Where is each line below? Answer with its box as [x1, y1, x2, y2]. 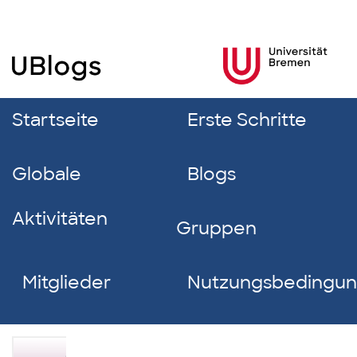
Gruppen [176, 217, 257, 240]
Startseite [12, 108, 99, 131]
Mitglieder [22, 271, 112, 294]
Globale [12, 163, 81, 186]
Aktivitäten [12, 207, 108, 230]
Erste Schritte [186, 108, 307, 131]
